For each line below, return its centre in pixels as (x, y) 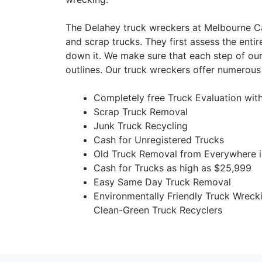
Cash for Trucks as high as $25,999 (173, 168)
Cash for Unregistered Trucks (159, 139)
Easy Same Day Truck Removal (162, 182)
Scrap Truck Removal (141, 111)
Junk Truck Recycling (141, 125)
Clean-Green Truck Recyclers (158, 210)
